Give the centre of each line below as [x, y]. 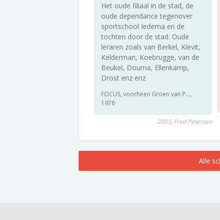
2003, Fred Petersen [184, 122]
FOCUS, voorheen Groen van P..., [146, 94]
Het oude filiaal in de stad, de [147, 6]
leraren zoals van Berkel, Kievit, [151, 47]
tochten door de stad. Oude [145, 37]
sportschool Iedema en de [143, 26]
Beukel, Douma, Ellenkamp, [145, 68]
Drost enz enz [124, 78]
